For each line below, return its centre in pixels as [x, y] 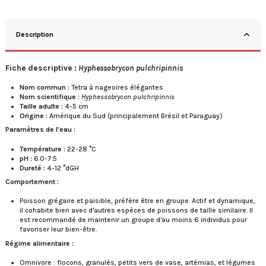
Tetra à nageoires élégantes [116, 87]
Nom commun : [45, 87]
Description [35, 35]
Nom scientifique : [50, 96]
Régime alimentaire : [39, 243]
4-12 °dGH [62, 168]
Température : [42, 149]
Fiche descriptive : [42, 68]
